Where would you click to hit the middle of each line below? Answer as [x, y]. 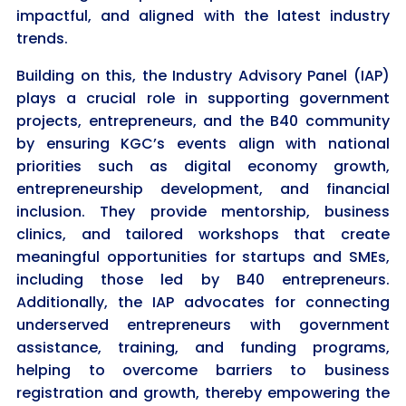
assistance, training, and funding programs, [203, 347]
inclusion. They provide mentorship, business [203, 211]
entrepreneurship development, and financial [203, 188]
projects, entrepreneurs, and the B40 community [203, 121]
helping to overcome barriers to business [203, 370]
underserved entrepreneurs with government [203, 324]
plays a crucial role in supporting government [203, 98]
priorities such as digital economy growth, [203, 166]
